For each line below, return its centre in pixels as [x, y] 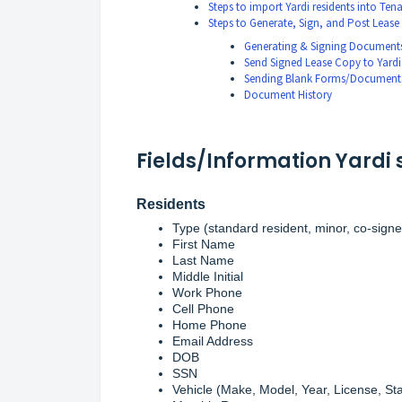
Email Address [213, 341]
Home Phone [210, 324]
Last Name [203, 260]
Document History [288, 94]
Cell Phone [203, 308]
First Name [204, 244]
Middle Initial [208, 276]
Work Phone [207, 292]
